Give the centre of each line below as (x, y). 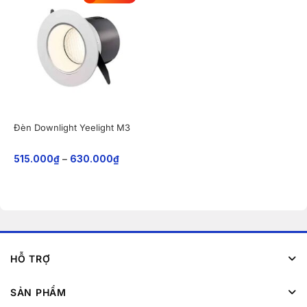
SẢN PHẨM (38, 292)
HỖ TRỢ (30, 259)
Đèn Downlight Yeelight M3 (72, 127)
